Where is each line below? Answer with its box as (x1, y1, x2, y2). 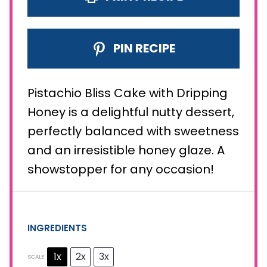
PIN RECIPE (111, 39, 176, 57)
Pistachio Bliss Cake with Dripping (27, 84, 228, 101)
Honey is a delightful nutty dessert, (27, 103, 234, 120)
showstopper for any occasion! (27, 160, 214, 178)
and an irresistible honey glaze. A (27, 141, 225, 159)
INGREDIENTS (27, 222, 87, 235)
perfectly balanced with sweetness (27, 122, 239, 139)
